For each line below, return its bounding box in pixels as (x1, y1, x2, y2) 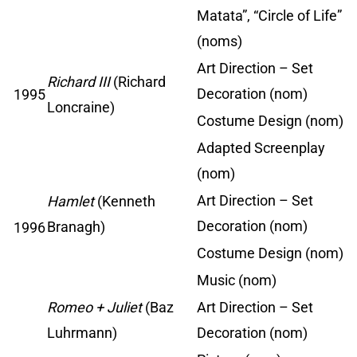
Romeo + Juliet (47, 299, 142, 316)
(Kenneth (94, 193, 155, 210)
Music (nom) (197, 272, 277, 289)
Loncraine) (47, 99, 115, 116)
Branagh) (47, 218, 105, 236)
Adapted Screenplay (197, 139, 325, 157)
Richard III (47, 73, 110, 91)
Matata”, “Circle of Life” (197, 7, 342, 25)
